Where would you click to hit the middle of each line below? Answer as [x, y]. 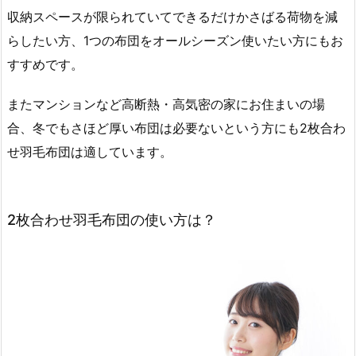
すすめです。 [45, 64]
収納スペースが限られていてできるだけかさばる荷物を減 [172, 16]
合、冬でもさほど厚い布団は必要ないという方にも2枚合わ [176, 128]
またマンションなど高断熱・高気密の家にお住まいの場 [166, 104]
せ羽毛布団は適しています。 [90, 152]
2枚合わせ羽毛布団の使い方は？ [112, 220]
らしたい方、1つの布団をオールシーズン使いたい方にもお [175, 40]
